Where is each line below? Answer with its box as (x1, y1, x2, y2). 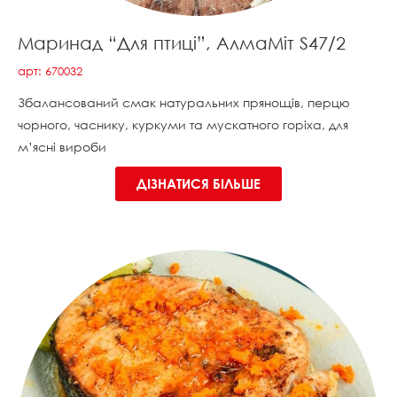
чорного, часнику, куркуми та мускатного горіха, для (18, 117, 348, 132)
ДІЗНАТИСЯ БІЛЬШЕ (136, 175, 261, 191)
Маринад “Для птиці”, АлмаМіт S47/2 (18, 32, 346, 53)
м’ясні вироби (18, 139, 106, 154)
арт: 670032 (18, 64, 82, 78)
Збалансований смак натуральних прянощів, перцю (18, 95, 350, 110)
